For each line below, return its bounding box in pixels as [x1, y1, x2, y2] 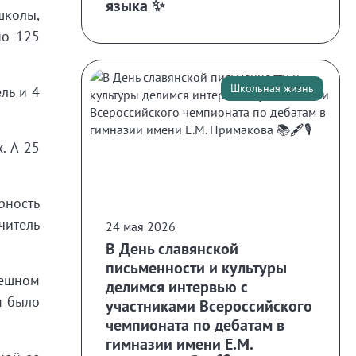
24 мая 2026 [106, 218, 176, 234]
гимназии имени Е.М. [106, 333, 253, 354]
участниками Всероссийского [106, 295, 312, 316]
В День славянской [106, 238, 238, 259]
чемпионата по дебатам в [106, 314, 284, 335]
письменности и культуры [106, 257, 287, 278]
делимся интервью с [106, 276, 248, 297]
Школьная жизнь [230, 81, 314, 96]
